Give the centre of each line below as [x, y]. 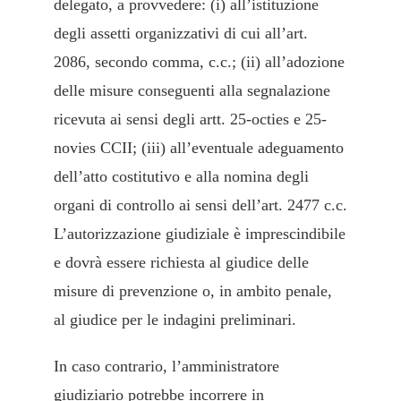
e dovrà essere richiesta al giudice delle [181, 263]
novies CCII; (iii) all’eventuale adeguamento [199, 148]
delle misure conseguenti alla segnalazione [192, 91]
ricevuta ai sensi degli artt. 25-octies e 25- [190, 119]
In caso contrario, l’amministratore [166, 367]
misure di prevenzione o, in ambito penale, [193, 291]
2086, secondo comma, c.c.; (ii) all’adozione [199, 62]
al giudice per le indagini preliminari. [175, 320]
